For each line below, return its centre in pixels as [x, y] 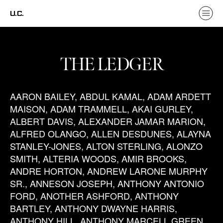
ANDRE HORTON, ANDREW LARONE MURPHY [109, 171]
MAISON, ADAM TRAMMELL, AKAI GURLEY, [102, 109]
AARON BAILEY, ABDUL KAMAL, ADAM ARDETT [111, 96]
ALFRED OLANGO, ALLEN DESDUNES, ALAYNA [111, 133]
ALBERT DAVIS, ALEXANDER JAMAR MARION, [108, 121]
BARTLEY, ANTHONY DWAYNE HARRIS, [94, 208]
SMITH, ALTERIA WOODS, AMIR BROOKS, [98, 158]
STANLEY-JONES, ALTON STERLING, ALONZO [106, 146]
